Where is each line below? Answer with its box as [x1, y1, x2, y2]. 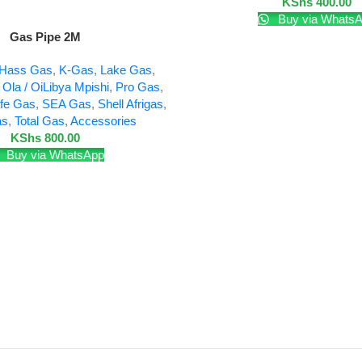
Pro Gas [116, 80, 160, 95]
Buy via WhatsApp [2, 148, 104, 162]
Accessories [69, 114, 137, 128]
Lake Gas [100, 63, 152, 78]
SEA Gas [41, 97, 91, 112]
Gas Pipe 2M [10, 30, 81, 44]
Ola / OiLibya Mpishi [2, 80, 109, 95]
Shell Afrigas [97, 97, 163, 112]
